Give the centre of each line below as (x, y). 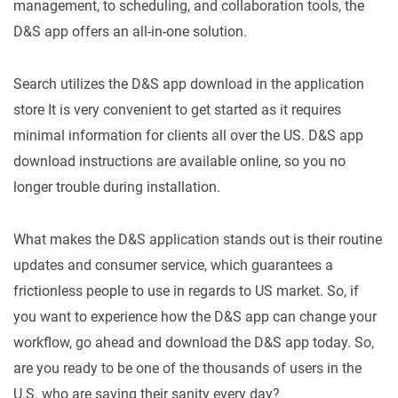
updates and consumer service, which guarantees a (173, 265)
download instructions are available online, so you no (179, 161)
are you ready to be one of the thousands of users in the (187, 368)
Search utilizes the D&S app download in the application (189, 84)
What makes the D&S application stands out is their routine (198, 239)
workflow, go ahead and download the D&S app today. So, (194, 342)
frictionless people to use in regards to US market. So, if (186, 291)
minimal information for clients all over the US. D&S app (188, 135)
